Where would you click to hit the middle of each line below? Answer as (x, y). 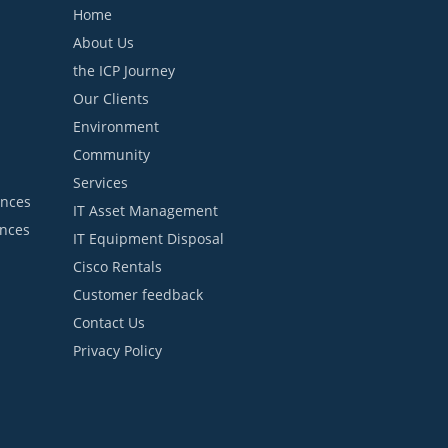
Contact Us (109, 323)
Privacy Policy (117, 351)
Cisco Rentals (117, 267)
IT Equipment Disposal (148, 239)
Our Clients (111, 99)
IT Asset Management (145, 211)
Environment (116, 127)
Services (100, 183)
